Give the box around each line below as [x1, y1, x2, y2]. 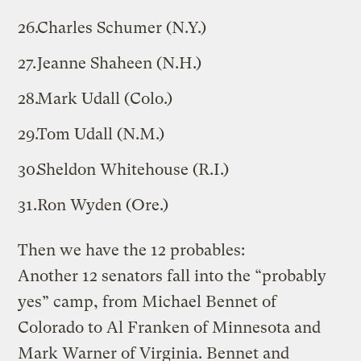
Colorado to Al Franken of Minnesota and [18, 317, 322, 337]
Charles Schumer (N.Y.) [37, 18, 207, 37]
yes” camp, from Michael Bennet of [18, 292, 277, 311]
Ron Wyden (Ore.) [37, 195, 169, 214]
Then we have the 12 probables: [18, 240, 246, 259]
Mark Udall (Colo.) [37, 89, 173, 108]
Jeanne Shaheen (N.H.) [37, 53, 202, 73]
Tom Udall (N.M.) [37, 124, 165, 143]
